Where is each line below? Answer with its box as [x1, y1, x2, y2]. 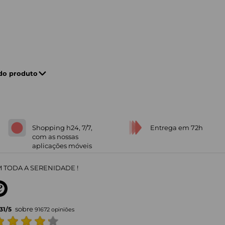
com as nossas [32, 132, 78, 141]
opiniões [49, 205, 74, 213]
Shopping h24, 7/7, [32, 123, 92, 132]
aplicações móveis [32, 141, 92, 150]
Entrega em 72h [150, 123, 203, 132]
